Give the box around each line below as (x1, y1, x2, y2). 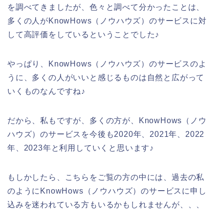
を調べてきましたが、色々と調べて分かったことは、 (7, 2, 205, 11)
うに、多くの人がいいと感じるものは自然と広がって (7, 73, 205, 82)
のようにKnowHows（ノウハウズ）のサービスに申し (7, 186, 207, 195)
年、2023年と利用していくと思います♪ (7, 143, 154, 152)
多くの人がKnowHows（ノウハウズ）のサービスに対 (7, 16, 207, 25)
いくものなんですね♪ (7, 87, 86, 95)
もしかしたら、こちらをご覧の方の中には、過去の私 (7, 173, 205, 181)
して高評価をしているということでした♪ (7, 30, 160, 39)
